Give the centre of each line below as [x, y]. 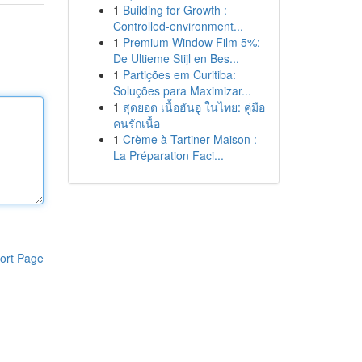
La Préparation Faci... [168, 155]
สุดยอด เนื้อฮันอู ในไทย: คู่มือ [194, 107]
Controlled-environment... [178, 26]
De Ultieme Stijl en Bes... [176, 58]
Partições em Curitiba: [179, 74]
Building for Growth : [175, 10]
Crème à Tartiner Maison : [189, 139]
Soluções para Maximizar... [182, 90]
